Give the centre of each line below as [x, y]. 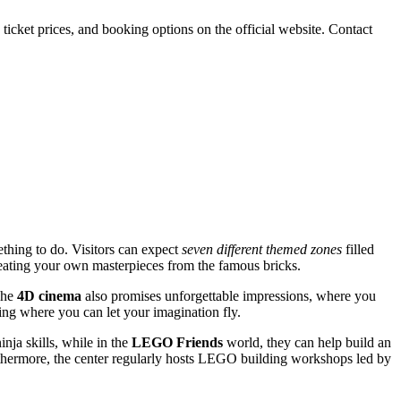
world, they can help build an [307, 342]
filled [358, 249]
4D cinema [49, 295]
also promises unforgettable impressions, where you [229, 295]
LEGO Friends [177, 342]
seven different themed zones [262, 249]
